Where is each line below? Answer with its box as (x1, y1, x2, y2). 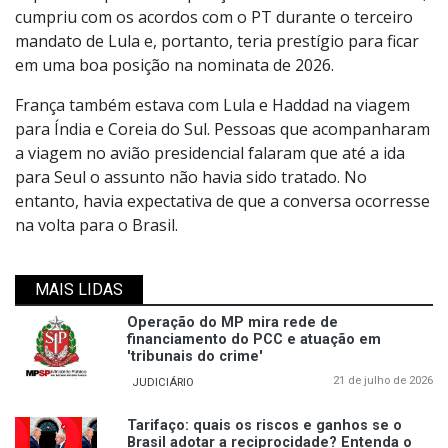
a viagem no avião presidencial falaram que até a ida (15, 142, 405, 165)
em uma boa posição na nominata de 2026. (15, 54, 334, 77)
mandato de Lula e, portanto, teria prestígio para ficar (15, 30, 419, 53)
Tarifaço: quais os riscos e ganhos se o (127, 417, 402, 435)
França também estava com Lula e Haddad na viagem (15, 94, 410, 117)
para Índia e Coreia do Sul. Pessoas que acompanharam (15, 118, 430, 141)
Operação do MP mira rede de (127, 314, 338, 332)
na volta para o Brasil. (15, 214, 178, 237)
